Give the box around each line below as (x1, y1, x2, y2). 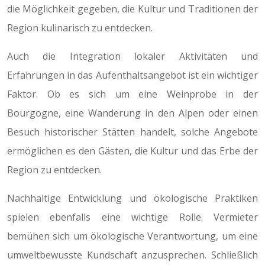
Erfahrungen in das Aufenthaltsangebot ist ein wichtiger (7, 69, 258, 82)
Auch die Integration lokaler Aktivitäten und (7, 50, 258, 63)
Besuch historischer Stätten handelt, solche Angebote (7, 125, 258, 138)
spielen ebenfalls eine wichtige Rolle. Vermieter (7, 211, 258, 224)
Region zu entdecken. (7, 163, 102, 176)
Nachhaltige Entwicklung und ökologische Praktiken (7, 192, 258, 205)
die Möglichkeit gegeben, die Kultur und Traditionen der (7, 2, 258, 15)
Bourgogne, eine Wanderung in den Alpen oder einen (7, 106, 258, 119)
